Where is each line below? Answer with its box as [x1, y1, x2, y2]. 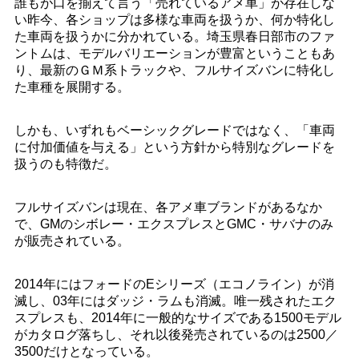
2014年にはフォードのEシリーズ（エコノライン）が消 [14, 277, 334, 292]
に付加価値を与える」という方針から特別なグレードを [14, 140, 335, 155]
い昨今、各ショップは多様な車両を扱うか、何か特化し [14, 13, 335, 27]
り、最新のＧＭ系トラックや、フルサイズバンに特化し [14, 63, 335, 78]
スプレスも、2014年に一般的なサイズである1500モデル [14, 311, 341, 325]
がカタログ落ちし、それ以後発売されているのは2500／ [14, 328, 338, 342]
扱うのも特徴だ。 [14, 157, 117, 171]
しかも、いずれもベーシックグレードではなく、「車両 [14, 123, 335, 138]
